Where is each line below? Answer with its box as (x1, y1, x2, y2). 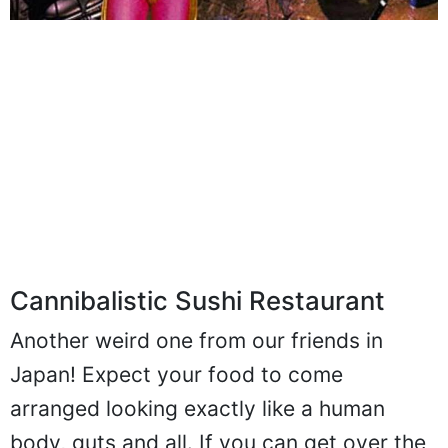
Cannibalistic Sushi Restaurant (10, 305, 385, 337)
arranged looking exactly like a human (10, 416, 385, 442)
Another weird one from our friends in (10, 348, 383, 374)
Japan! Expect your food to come (10, 382, 343, 408)
